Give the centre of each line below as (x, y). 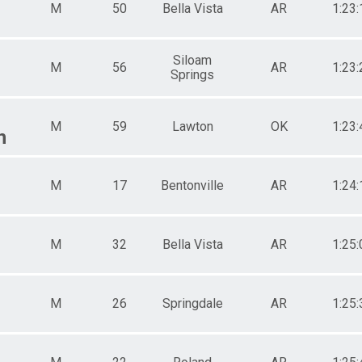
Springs (192, 74)
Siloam (192, 60)
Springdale (192, 303)
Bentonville (192, 185)
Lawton (192, 126)
